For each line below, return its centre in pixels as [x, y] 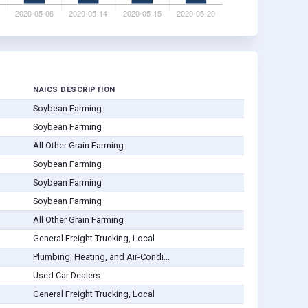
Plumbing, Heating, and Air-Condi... [101, 257]
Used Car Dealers [66, 276]
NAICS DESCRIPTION [74, 90]
